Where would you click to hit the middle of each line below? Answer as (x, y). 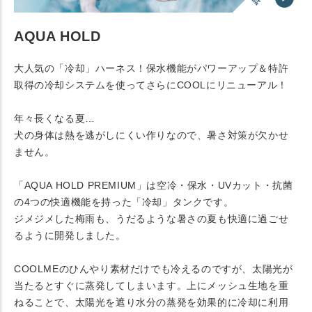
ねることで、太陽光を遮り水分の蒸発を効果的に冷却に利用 (151, 303)
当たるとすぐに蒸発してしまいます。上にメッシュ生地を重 (151, 286)
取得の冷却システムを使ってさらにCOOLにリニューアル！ (151, 85)
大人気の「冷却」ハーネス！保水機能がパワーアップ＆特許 (151, 69)
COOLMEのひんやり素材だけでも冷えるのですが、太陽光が (154, 269)
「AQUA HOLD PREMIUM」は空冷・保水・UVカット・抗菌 (154, 186)
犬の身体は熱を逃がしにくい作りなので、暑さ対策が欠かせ (151, 135)
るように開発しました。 (70, 236)
